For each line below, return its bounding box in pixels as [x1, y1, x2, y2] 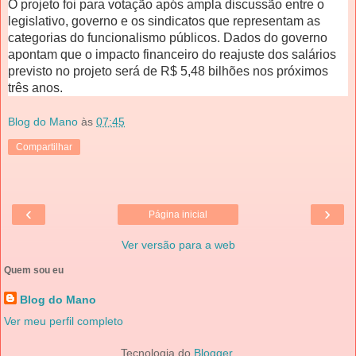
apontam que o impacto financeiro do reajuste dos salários [8, 47, 336, 61]
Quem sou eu [4, 265, 64, 277]
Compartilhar [16, 141, 72, 153]
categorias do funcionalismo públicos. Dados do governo [8, 30, 327, 44]
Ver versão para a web [121, 238, 235, 252]
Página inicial [149, 209, 207, 221]
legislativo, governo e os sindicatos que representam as [8, 14, 320, 28]
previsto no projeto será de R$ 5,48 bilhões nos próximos [8, 64, 328, 78]
